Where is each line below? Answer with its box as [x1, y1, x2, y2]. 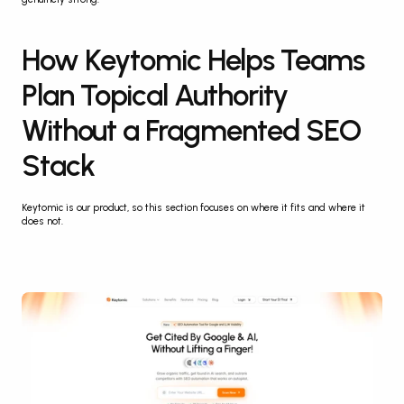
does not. [22, 215, 63, 227]
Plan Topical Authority [22, 77, 288, 113]
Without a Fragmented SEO [22, 112, 361, 148]
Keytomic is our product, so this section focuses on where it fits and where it [22, 201, 365, 214]
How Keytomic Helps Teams [22, 41, 364, 78]
